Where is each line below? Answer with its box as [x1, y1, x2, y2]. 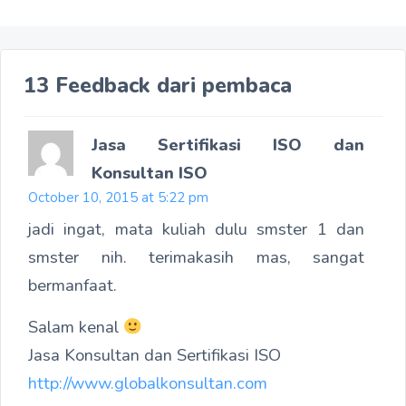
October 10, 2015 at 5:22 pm [28, 188, 208, 208]
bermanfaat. [28, 274, 117, 297]
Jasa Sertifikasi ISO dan [92, 133, 364, 157]
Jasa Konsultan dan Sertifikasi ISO [28, 343, 281, 367]
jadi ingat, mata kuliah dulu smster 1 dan [28, 217, 364, 241]
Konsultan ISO [92, 161, 208, 185]
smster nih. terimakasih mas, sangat [28, 246, 364, 269]
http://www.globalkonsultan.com [28, 372, 267, 395]
